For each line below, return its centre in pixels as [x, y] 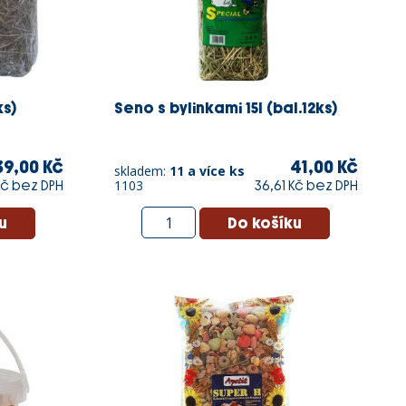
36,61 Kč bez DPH [306, 187]
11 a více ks [207, 171]
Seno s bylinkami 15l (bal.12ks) [225, 109]
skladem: [141, 171]
